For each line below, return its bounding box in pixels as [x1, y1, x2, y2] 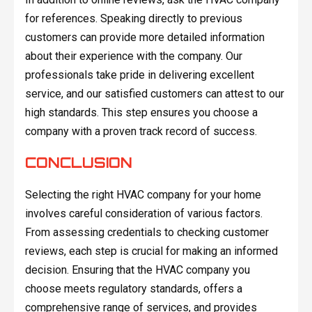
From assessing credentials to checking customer [24, 225, 269, 239]
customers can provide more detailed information [24, 30, 265, 44]
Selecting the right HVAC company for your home [24, 187, 261, 201]
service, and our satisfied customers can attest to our [24, 86, 284, 100]
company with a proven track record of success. [24, 124, 257, 138]
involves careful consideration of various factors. [24, 206, 263, 220]
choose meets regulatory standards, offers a [24, 281, 242, 295]
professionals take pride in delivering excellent [24, 68, 254, 81]
